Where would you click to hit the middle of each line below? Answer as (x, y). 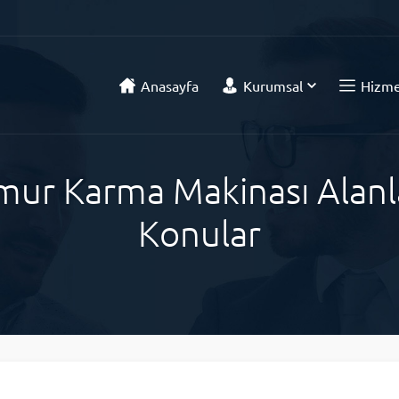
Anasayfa (170, 85)
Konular (199, 233)
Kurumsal (273, 85)
